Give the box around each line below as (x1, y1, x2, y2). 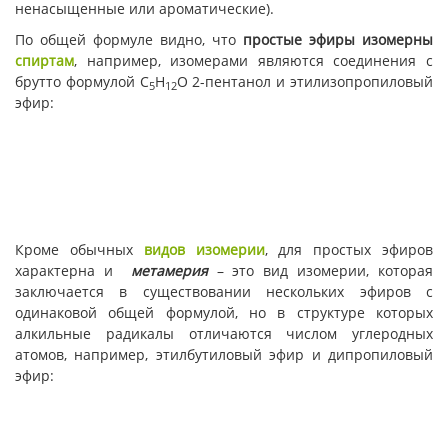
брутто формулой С (15, 72, 149, 92)
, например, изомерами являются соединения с (74, 51, 433, 71)
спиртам (15, 51, 74, 71)
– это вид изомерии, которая (207, 261, 433, 281)
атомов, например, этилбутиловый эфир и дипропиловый (15, 345, 433, 365)
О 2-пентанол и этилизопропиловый (176, 72, 434, 92)
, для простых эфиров (264, 240, 434, 260)
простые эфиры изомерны (243, 30, 433, 50)
